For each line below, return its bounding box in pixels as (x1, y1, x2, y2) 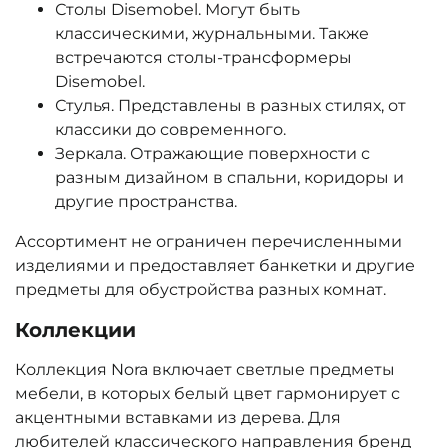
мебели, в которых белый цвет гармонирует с (15, 384, 400, 404)
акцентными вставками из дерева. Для (15, 408, 341, 428)
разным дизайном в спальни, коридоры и (55, 168, 404, 188)
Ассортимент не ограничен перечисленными (15, 232, 402, 252)
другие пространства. (55, 192, 237, 212)
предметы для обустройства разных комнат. (15, 280, 386, 300)
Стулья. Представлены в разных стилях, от (55, 96, 406, 116)
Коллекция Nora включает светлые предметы (15, 360, 395, 380)
